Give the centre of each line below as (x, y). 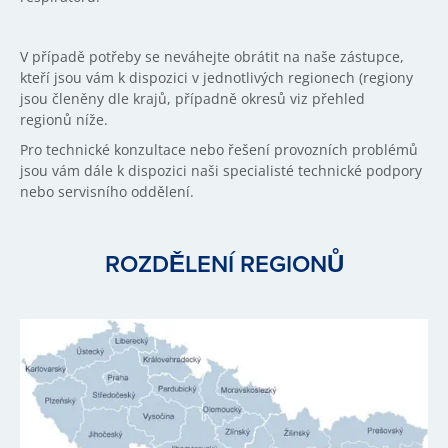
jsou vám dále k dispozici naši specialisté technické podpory (221, 170)
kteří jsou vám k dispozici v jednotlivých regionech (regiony (216, 77)
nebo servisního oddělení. (107, 191)
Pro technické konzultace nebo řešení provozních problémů (219, 149)
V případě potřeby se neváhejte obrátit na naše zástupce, (212, 56)
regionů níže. (64, 119)
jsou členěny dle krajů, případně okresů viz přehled (192, 98)
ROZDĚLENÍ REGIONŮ (224, 264)
